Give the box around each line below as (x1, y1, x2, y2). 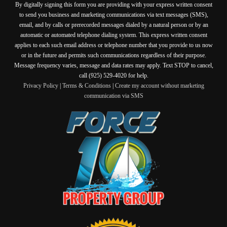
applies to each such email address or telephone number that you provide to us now (14, 41, 213, 49)
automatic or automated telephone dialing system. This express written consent (20, 31, 207, 39)
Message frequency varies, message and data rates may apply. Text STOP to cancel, (14, 61, 213, 69)
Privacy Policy (23, 82, 58, 89)
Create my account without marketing (115, 82, 204, 89)
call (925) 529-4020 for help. (79, 71, 148, 79)
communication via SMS (84, 92, 143, 99)
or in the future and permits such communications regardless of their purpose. (21, 51, 206, 59)
